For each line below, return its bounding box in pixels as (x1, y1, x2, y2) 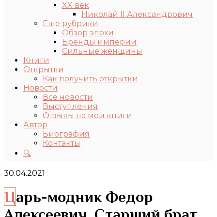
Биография (43, 129, 90, 139)
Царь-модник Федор (4, 188, 15, 206)
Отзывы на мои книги (43, 111, 132, 120)
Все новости (43, 93, 93, 102)
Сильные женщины (62, 46, 142, 56)
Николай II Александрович (81, 10, 193, 19)
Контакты (43, 139, 80, 148)
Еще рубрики (43, 19, 98, 28)
